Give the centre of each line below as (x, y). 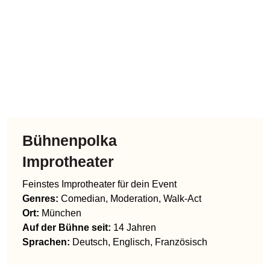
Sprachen (45, 209)
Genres (39, 165)
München (61, 180)
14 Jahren (135, 194)
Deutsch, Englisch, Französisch (140, 209)
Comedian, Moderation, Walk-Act (131, 165)
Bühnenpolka (70, 107)
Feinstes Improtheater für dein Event (99, 151)
